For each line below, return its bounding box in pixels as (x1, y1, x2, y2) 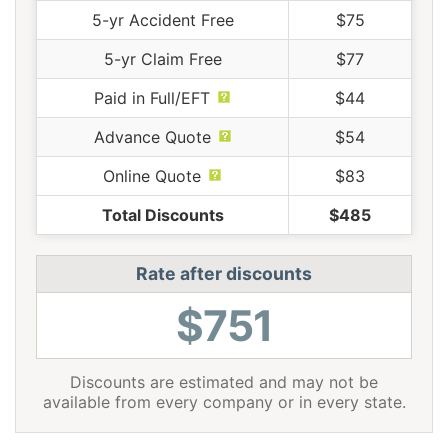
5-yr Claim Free (103, 48, 222, 69)
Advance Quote (93, 126, 211, 147)
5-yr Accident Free (91, 9, 234, 30)
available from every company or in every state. (42, 391, 406, 412)
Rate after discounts (136, 262, 312, 284)
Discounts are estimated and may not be (70, 371, 378, 392)
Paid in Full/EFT (94, 87, 210, 108)
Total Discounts (101, 204, 224, 225)
